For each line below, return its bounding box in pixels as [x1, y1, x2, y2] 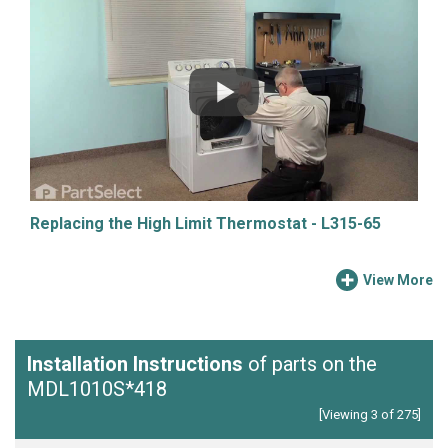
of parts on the [243, 352, 377, 376]
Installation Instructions [27, 352, 243, 376]
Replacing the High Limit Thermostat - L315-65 [30, 214, 381, 233]
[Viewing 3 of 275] [319, 407, 421, 422]
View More [363, 272, 433, 288]
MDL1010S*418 [27, 377, 167, 401]
